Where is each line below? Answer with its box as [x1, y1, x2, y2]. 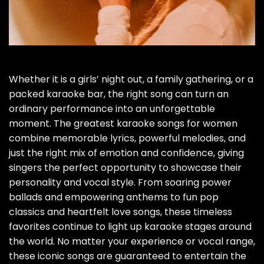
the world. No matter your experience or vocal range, [9, 235, 255, 249]
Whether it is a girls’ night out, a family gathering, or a [9, 72, 253, 87]
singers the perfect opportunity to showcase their [9, 161, 242, 175]
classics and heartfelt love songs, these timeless [9, 205, 232, 219]
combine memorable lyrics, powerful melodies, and [9, 131, 246, 146]
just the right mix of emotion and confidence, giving [9, 146, 244, 160]
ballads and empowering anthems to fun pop [9, 190, 219, 204]
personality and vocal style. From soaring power [9, 176, 232, 190]
